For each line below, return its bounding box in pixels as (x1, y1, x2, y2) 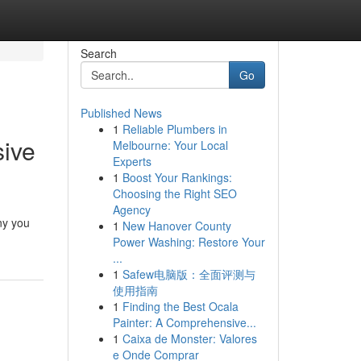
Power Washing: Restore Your (112, 234, 265, 250)
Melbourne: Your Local (112, 137, 228, 153)
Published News (80, 105, 162, 121)
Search (80, 45, 117, 61)
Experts (112, 153, 151, 169)
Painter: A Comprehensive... (112, 314, 256, 330)
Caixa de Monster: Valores (122, 330, 257, 346)
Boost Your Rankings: (122, 169, 232, 185)
